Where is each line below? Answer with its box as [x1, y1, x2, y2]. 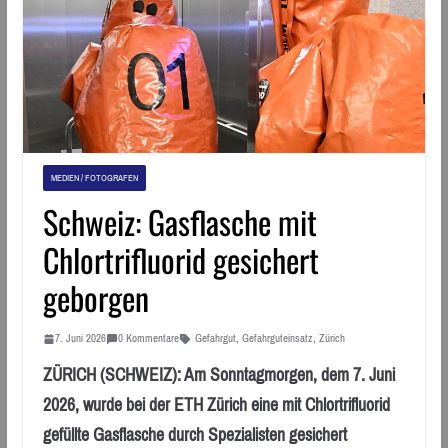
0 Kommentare [117, 328, 179, 349]
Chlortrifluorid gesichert [42, 236, 319, 284]
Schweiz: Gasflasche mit [42, 198, 317, 246]
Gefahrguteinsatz [241, 328, 313, 349]
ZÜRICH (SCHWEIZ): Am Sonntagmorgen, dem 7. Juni [42, 359, 395, 392]
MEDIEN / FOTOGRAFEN [50, 169, 138, 187]
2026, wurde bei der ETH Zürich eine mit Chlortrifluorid [42, 389, 390, 422]
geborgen [42, 274, 149, 322]
